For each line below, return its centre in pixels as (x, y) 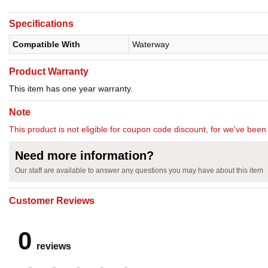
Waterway (151, 45)
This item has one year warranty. (71, 89)
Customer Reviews (52, 201)
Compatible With (46, 45)
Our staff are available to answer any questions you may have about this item (139, 171)
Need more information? (84, 156)
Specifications (41, 24)
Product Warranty (49, 72)
